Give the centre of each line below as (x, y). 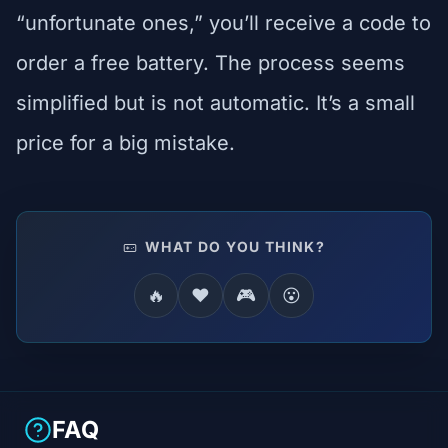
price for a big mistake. (125, 142)
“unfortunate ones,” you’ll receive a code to (223, 22)
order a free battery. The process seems (210, 62)
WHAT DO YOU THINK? (233, 246)
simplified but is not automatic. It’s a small (215, 102)
